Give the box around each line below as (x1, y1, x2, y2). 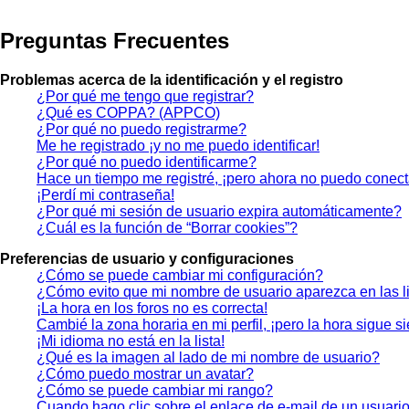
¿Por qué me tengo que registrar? (37, 88, 254, 104)
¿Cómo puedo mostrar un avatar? (37, 365, 254, 382)
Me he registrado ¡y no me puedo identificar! (37, 137, 320, 153)
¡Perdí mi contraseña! (37, 186, 174, 203)
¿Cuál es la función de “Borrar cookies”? (37, 219, 298, 236)
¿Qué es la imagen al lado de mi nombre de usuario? (37, 349, 380, 365)
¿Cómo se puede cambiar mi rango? (37, 382, 273, 398)
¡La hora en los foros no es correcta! (37, 299, 267, 316)
